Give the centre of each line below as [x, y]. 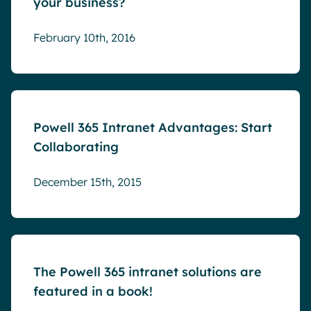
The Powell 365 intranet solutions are [148, 272]
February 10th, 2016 [84, 37]
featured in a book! [93, 291]
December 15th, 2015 [87, 182]
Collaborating [76, 147]
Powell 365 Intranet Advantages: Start [153, 127]
